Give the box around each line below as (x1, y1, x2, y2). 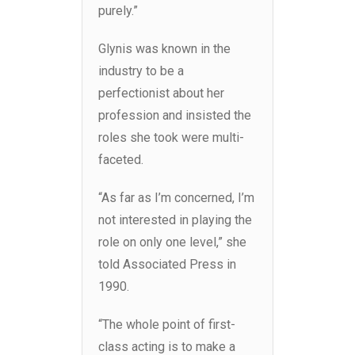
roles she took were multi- (98, 130, 244, 146)
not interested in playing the (98, 212, 252, 228)
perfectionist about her (98, 86, 224, 101)
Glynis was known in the (98, 41, 231, 57)
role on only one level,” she (98, 235, 246, 250)
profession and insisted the (98, 108, 251, 124)
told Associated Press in (98, 257, 236, 273)
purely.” (98, 3, 138, 19)
